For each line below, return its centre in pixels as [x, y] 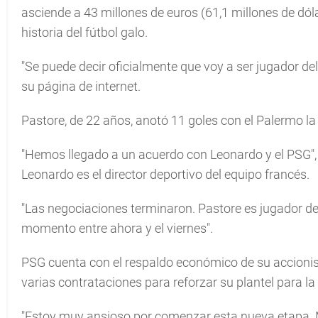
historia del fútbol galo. [84, 32]
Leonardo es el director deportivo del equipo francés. [165, 174]
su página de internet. [81, 86]
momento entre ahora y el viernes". [117, 228]
